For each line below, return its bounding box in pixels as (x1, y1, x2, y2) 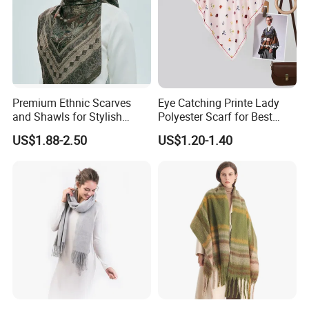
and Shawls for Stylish (12, 109, 123, 125)
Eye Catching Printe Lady (157, 95, 279, 111)
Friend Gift (157, 123, 209, 139)
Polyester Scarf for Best (157, 109, 272, 125)
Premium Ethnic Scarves (12, 95, 132, 111)
